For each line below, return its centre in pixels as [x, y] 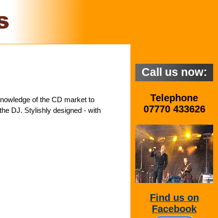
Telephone [174, 98]
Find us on [174, 198]
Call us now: [174, 72]
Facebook [174, 209]
